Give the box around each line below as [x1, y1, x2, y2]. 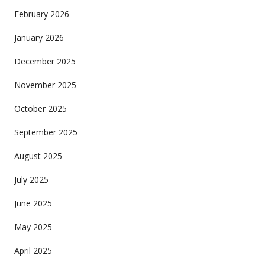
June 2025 [14, 197, 52, 209]
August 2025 [14, 150, 62, 161]
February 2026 [14, 8, 69, 20]
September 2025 [14, 126, 77, 138]
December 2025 [14, 55, 76, 67]
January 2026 [14, 31, 64, 43]
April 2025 [14, 244, 52, 256]
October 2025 [14, 102, 67, 114]
